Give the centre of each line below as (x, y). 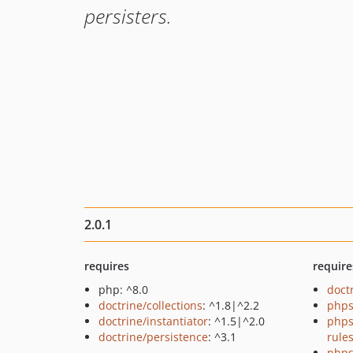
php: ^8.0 (123, 290)
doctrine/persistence (153, 337)
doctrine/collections (150, 305)
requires (107, 266)
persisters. (128, 16)
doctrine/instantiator (153, 321)
